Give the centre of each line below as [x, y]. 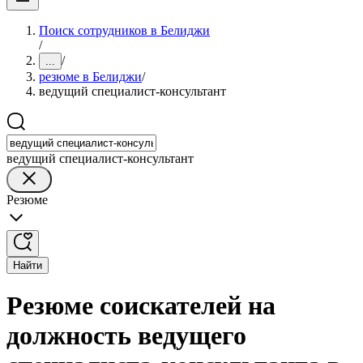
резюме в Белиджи [90, 77]
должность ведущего [126, 336]
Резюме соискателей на [141, 306]
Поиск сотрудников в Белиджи [124, 30]
